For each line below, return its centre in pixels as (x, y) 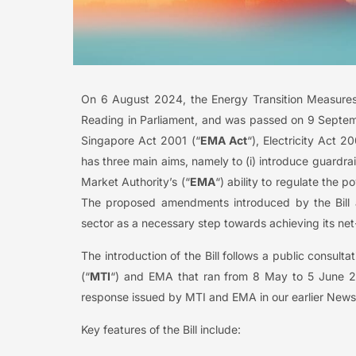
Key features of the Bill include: (161, 329)
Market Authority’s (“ (135, 181)
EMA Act (223, 140)
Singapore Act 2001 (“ (141, 140)
